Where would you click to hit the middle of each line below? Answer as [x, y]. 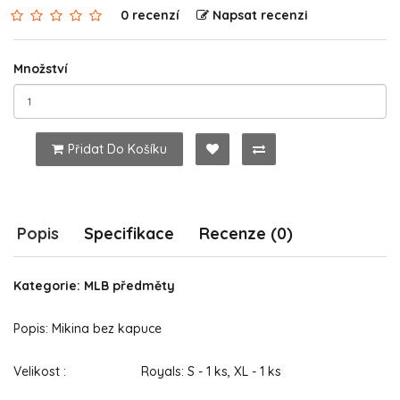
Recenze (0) [246, 233]
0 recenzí [150, 15]
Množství [41, 69]
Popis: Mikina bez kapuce [87, 329]
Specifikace [129, 233]
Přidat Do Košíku [117, 149]
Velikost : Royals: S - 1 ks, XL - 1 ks [147, 371]
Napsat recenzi [260, 15]
